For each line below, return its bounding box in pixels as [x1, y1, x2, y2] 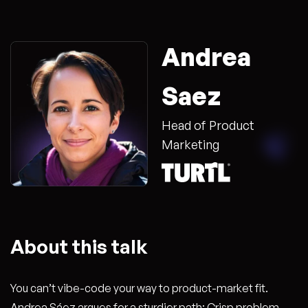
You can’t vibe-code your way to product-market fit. [10, 281, 268, 295]
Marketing [162, 137, 219, 152]
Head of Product [162, 118, 254, 133]
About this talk [10, 234, 148, 258]
